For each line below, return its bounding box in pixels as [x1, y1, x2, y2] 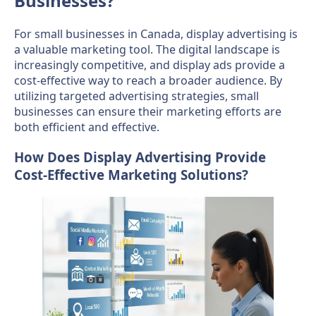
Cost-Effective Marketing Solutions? [14, 166, 248, 184]
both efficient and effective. [14, 119, 159, 135]
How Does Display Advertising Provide [14, 148, 266, 166]
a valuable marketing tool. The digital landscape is [14, 42, 280, 58]
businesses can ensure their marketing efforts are [14, 104, 281, 120]
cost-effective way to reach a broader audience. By [14, 73, 282, 89]
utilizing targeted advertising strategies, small [14, 88, 259, 104]
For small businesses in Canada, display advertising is [14, 26, 298, 42]
